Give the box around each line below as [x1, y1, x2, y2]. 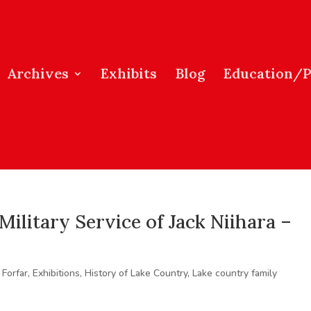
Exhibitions [33, 267, 81, 280]
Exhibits [101, 65, 157, 82]
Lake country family [192, 267, 278, 280]
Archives [7, 65, 69, 82]
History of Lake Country [85, 267, 188, 280]
